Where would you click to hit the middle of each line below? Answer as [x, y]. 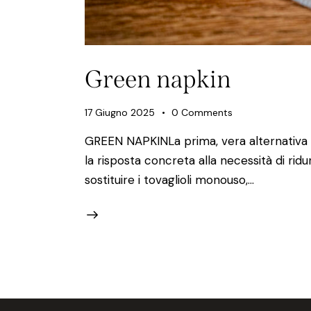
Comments [207, 112]
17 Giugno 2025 [120, 112]
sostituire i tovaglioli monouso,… [169, 179]
